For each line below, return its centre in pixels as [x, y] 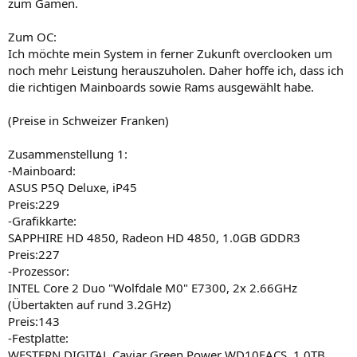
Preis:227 [34, 254]
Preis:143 [34, 321]
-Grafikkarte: [42, 220]
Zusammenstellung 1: [68, 153]
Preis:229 [34, 204]
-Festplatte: [38, 337]
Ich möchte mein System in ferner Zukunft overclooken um [170, 53]
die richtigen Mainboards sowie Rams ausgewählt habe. [161, 86]
